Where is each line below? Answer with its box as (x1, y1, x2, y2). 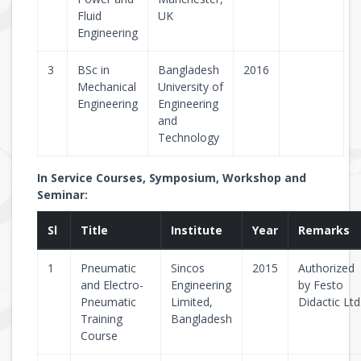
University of (158, 79, 223, 94)
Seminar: (37, 187, 88, 202)
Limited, (171, 294, 213, 309)
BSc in (77, 62, 110, 77)
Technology (158, 130, 219, 145)
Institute (171, 222, 222, 238)
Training (81, 311, 122, 326)
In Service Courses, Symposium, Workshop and (37, 170, 306, 185)
